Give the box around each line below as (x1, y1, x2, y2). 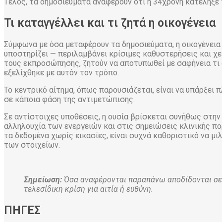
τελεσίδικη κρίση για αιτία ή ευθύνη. (24, 184, 153, 194)
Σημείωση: (24, 174, 62, 184)
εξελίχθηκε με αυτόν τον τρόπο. (4, 67, 119, 77)
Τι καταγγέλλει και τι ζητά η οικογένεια (4, 16, 216, 30)
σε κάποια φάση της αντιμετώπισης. (4, 94, 135, 104)
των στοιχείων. (4, 140, 62, 150)
